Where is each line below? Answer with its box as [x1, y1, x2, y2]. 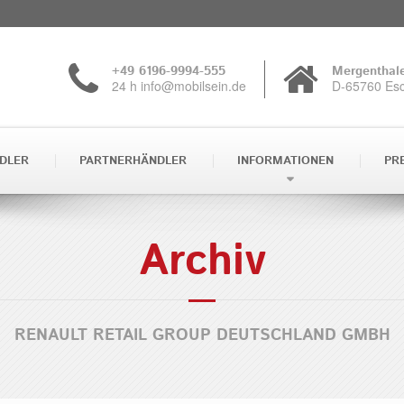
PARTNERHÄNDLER [79, 152, 187, 170]
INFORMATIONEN [237, 152, 334, 170]
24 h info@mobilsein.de [112, 76, 246, 95]
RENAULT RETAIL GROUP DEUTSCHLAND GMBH [14, 324, 390, 347]
